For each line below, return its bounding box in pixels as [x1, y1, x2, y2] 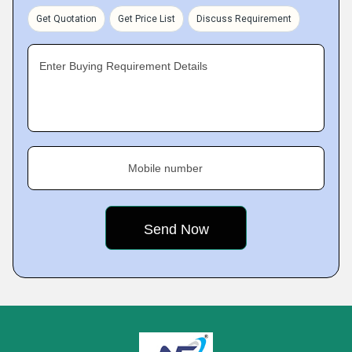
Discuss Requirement [196, 13, 291, 24]
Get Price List [118, 13, 175, 24]
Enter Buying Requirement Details [39, 60, 207, 72]
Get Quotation [36, 13, 97, 24]
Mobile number [128, 162, 203, 174]
